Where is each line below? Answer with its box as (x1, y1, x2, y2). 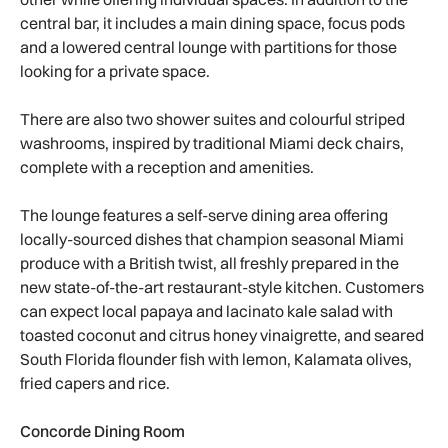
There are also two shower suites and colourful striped (20, 109, 405, 130)
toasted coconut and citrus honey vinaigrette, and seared (20, 325, 424, 346)
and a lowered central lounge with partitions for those (20, 37, 397, 58)
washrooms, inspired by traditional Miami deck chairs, (20, 133, 404, 154)
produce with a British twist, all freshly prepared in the (20, 253, 399, 274)
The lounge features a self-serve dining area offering (20, 205, 388, 226)
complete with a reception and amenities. (20, 157, 317, 178)
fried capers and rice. (20, 373, 173, 394)
